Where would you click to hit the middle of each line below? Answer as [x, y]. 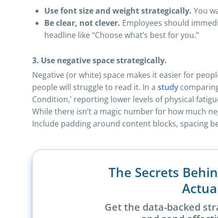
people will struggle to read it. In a [95, 87]
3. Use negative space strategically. [100, 60]
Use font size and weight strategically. [118, 11]
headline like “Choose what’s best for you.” [122, 35]
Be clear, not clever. [82, 23]
